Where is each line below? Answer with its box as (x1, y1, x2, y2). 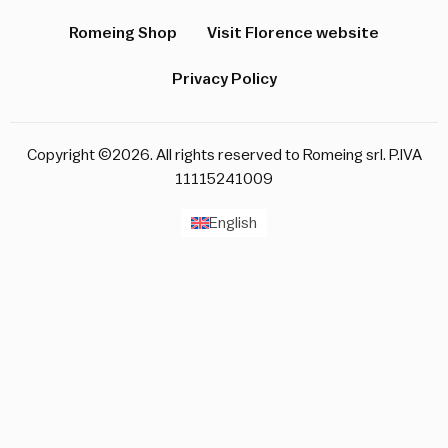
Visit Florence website (207, 25, 379, 42)
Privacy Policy (171, 71, 277, 88)
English (209, 215, 257, 232)
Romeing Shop (69, 25, 177, 42)
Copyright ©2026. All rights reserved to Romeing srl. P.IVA (26, 147, 422, 164)
